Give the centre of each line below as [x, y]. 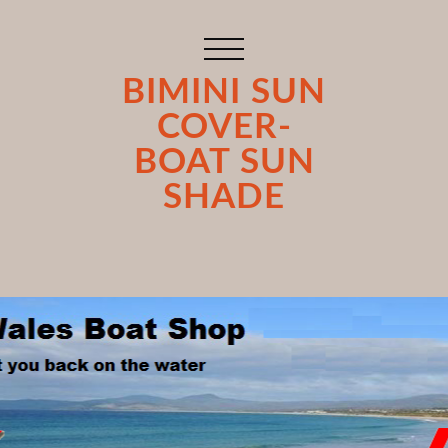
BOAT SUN [224, 163]
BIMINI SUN [224, 93]
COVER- [224, 128]
